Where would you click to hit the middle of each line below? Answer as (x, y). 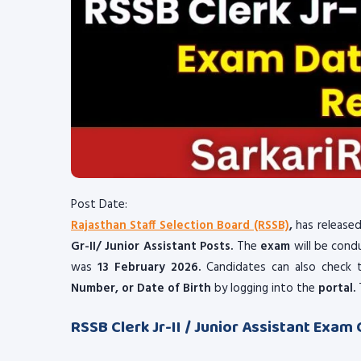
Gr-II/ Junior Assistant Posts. (154, 247)
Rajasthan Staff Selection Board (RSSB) (180, 226)
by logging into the (265, 288)
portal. (338, 288)
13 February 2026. (149, 268)
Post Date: (99, 205)
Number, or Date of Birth (141, 288)
